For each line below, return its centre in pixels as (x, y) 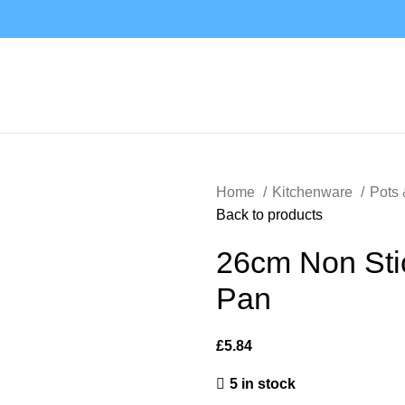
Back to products (269, 215)
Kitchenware (314, 192)
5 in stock (263, 384)
